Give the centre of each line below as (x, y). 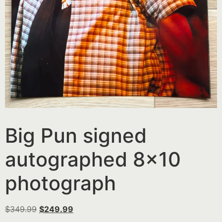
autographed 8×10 (93, 159)
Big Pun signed (76, 135)
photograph (60, 183)
